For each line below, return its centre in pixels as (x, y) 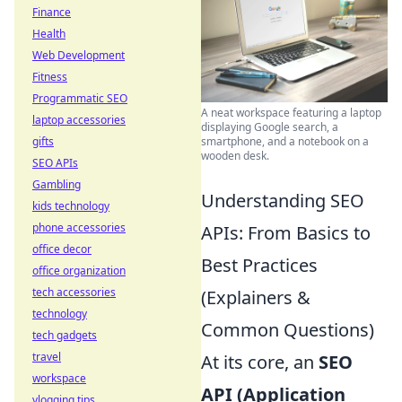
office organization (79, 271)
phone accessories (79, 227)
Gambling (57, 184)
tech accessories (74, 292)
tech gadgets (65, 335)
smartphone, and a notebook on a (285, 142)
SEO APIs (55, 163)
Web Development (79, 55)
